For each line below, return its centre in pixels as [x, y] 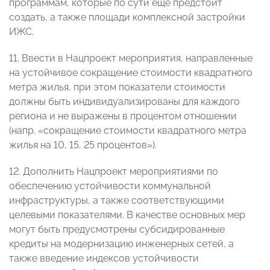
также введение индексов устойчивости [104, 259]
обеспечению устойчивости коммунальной [110, 186]
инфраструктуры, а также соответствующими [117, 201]
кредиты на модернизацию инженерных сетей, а [121, 244]
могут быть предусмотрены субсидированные [117, 230]
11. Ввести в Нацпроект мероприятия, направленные [131, 58]
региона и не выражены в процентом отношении [123, 116]
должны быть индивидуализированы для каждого [124, 102]
